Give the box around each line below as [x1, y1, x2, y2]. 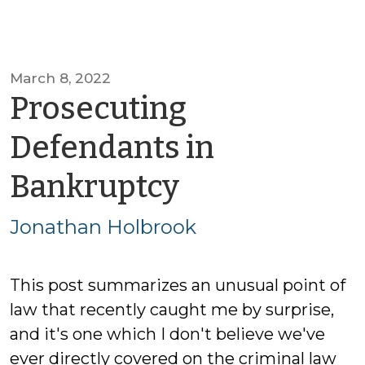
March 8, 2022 [10, 70, 111, 86]
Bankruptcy [10, 168, 179, 205]
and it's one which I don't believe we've [10, 324, 325, 344]
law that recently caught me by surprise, [10, 300, 334, 319]
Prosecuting [10, 90, 187, 127]
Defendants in [10, 129, 214, 166]
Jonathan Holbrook [10, 215, 196, 239]
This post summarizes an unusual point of [10, 275, 345, 295]
